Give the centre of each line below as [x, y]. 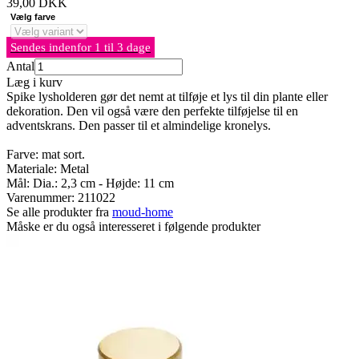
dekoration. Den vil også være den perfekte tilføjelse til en [152, 111]
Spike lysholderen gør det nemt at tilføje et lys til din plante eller [167, 97]
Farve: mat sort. [46, 155]
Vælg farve [33, 17]
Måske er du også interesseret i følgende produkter [133, 227]
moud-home [143, 212]
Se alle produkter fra [59, 212]
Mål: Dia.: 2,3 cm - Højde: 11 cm [90, 184]
